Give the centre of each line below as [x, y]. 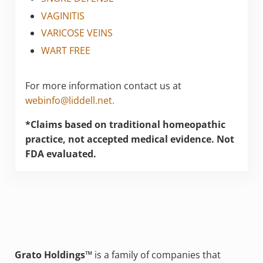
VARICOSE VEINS [77, 33]
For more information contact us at [103, 86]
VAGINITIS [63, 16]
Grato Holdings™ [53, 254]
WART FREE [66, 51]
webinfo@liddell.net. [70, 101]
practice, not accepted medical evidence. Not [129, 139]
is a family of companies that [156, 254]
